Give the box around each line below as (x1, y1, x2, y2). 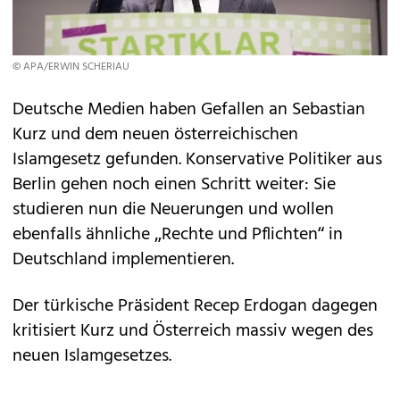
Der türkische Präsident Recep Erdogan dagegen (12, 292, 378, 321)
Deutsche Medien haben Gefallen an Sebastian (12, 96, 365, 124)
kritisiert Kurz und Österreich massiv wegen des (12, 317, 373, 346)
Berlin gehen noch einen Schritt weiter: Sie (12, 171, 336, 199)
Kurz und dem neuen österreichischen (12, 121, 298, 149)
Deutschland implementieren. (12, 246, 234, 274)
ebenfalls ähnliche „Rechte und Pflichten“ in (12, 221, 343, 249)
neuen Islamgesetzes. (12, 342, 171, 371)
